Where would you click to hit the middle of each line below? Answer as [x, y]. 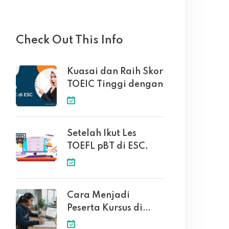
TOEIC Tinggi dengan [115, 84]
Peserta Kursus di [105, 208]
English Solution [103, 221]
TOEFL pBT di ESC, [108, 146]
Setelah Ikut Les [102, 133]
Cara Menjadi [98, 195]
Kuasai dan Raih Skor [115, 72]
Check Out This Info [70, 40]
